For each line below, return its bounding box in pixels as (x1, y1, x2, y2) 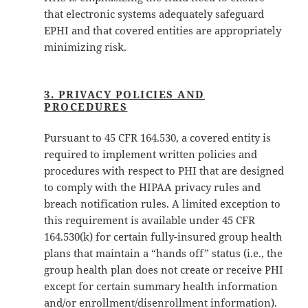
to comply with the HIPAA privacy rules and (44, 180, 261, 195)
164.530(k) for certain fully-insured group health (44, 230, 283, 244)
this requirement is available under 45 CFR (44, 213, 256, 228)
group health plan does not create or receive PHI (44, 263, 284, 277)
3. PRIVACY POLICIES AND (44, 87, 205, 102)
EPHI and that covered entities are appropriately (44, 23, 282, 38)
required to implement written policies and (44, 147, 258, 162)
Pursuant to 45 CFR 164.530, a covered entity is (44, 131, 272, 145)
